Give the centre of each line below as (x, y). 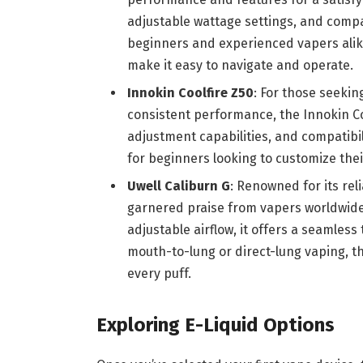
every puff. (159, 273)
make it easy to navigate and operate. (240, 65)
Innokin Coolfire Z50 (190, 92)
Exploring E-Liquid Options (215, 325)
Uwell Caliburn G (178, 186)
